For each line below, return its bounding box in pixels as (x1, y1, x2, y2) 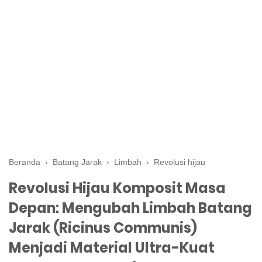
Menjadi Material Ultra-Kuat (9, 238, 215, 257)
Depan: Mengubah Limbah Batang (9, 198, 252, 218)
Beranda (9, 157, 40, 167)
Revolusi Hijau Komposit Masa (9, 178, 226, 198)
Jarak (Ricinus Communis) (9, 218, 197, 237)
